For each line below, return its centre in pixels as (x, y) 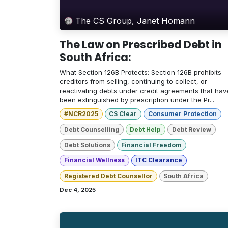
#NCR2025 (81, 114)
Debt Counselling (91, 129)
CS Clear (123, 114)
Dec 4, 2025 (78, 190)
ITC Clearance (159, 160)
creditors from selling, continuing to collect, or (133, 82)
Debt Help (146, 129)
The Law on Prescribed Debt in (141, 45)
